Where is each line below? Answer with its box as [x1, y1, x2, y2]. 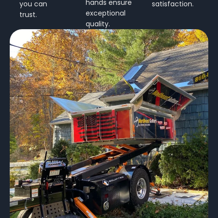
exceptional [86, 8, 126, 18]
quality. [86, 18, 110, 29]
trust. [19, 9, 37, 19]
